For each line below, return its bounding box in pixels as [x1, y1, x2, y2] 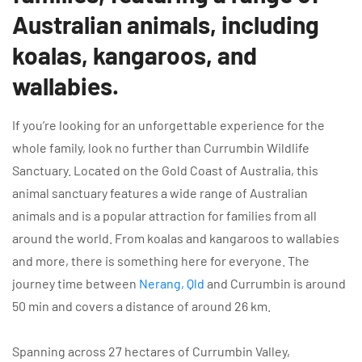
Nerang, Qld [139, 275, 204, 291]
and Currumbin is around [204, 275, 346, 291]
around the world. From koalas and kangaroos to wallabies [12, 229, 339, 246]
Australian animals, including [12, 9, 319, 39]
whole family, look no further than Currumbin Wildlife [12, 139, 309, 155]
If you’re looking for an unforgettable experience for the [12, 116, 325, 133]
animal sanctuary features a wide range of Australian [12, 184, 308, 200]
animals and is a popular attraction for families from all [12, 207, 317, 223]
